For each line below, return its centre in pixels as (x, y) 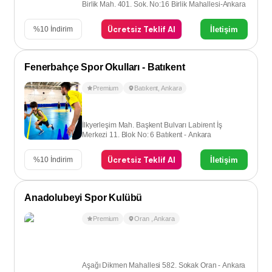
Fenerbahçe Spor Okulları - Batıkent (105, 67)
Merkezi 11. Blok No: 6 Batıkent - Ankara (147, 135)
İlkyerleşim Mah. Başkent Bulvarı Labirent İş (152, 125)
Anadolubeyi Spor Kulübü (83, 198)
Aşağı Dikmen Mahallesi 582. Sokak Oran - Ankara (164, 265)
